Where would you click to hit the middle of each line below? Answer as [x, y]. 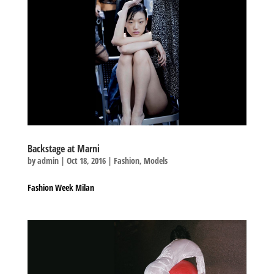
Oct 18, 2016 [86, 161]
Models [155, 161]
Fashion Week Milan [61, 188]
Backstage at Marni [63, 149]
